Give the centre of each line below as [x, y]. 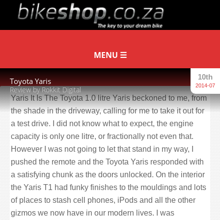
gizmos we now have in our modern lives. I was [93, 213]
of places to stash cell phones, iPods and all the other [103, 200]
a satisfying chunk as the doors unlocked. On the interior [108, 175]
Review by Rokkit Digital [45, 90]
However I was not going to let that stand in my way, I [102, 149]
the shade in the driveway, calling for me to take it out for [108, 111]
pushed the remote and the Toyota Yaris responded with [107, 162]
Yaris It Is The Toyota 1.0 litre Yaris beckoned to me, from [109, 98]
